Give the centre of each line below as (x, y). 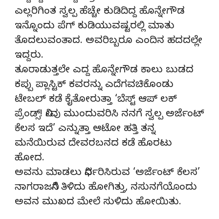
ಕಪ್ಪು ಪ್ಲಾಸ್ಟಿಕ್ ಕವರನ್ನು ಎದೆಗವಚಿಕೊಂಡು (94, 86)
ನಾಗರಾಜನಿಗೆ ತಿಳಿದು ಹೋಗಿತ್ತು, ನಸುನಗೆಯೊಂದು (106, 188)
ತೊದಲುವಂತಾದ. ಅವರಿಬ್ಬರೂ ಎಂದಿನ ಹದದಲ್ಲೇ (109, 42)
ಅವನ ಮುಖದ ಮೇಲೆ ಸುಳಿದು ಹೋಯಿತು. (98, 203)
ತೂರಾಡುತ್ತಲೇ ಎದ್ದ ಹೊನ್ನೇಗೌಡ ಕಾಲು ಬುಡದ (104, 71)
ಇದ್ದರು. (29, 56)
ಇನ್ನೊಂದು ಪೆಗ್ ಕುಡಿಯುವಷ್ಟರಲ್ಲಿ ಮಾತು (95, 27)
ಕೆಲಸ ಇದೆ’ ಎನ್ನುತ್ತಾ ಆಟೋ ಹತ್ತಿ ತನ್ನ (85, 130)
